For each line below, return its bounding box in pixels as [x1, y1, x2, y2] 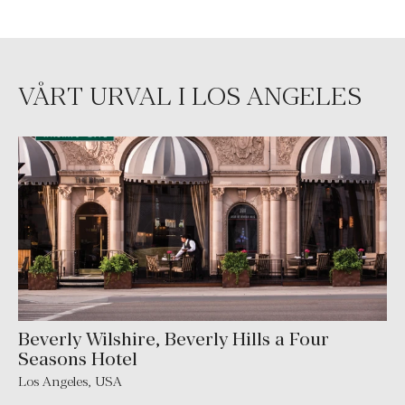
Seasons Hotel [18, 348, 137, 369]
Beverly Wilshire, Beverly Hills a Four [18, 328, 329, 349]
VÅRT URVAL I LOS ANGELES [18, 81, 362, 111]
